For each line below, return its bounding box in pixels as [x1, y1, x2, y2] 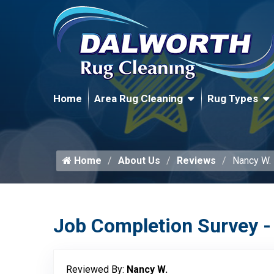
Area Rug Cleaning [94, 92, 183, 105]
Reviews [177, 155, 216, 166]
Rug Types [207, 92, 258, 105]
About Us [118, 155, 160, 166]
